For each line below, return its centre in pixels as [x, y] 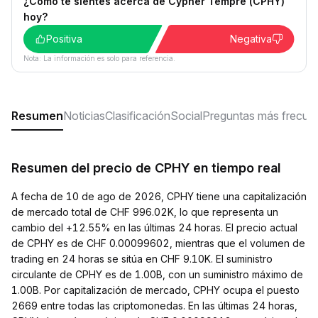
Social [186, 116]
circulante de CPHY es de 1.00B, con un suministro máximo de [157, 274]
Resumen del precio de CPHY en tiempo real [146, 168]
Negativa [251, 39]
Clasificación [138, 116]
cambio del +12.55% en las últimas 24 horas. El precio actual [154, 227]
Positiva [64, 39]
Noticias [84, 116]
